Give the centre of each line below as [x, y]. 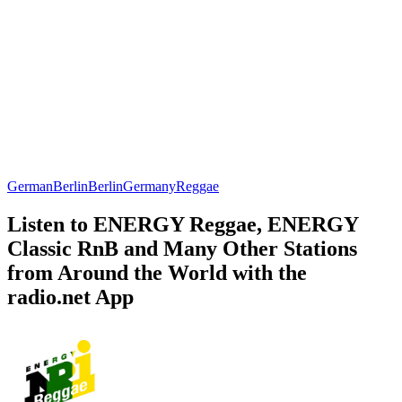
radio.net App [70, 297]
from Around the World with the [157, 272]
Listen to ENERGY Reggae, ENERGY [183, 224]
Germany [149, 186]
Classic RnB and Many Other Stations [182, 248]
